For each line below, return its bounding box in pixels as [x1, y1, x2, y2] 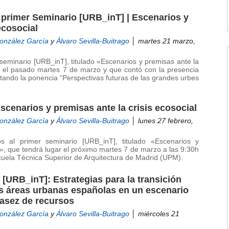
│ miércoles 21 [129, 210, 179, 218]
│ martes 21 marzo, [129, 37, 195, 45]
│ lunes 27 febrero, [129, 117, 193, 125]
